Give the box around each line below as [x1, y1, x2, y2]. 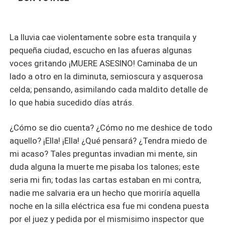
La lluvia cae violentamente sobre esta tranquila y [10, 32, 197, 43]
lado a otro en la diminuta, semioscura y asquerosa [10, 71, 203, 82]
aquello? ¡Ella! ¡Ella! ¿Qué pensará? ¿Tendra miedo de [10, 136, 207, 146]
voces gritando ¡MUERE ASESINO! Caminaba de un [10, 58, 198, 69]
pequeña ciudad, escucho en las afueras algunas [10, 45, 192, 56]
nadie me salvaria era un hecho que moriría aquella [10, 188, 200, 198]
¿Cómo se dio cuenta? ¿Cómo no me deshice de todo [10, 123, 213, 133]
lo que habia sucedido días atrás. [10, 97, 135, 108]
